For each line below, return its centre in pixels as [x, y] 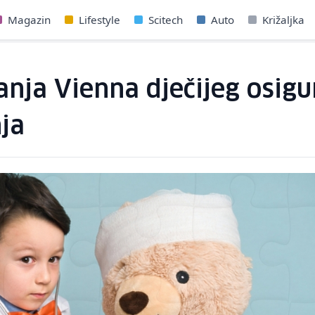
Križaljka [284, 20]
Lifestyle [100, 20]
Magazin [30, 20]
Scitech [166, 20]
